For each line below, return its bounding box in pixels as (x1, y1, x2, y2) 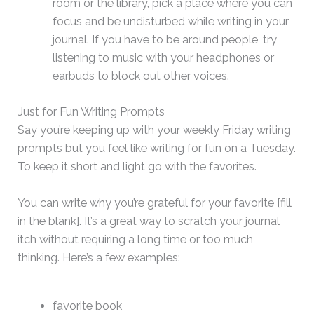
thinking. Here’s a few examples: (18, 251, 181, 265)
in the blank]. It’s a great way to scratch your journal (18, 214, 280, 228)
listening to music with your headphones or (52, 51, 274, 65)
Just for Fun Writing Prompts (18, 104, 165, 118)
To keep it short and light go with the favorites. (18, 159, 257, 173)
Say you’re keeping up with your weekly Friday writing (18, 123, 292, 137)
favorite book (52, 299, 122, 313)
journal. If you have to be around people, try (52, 33, 277, 47)
